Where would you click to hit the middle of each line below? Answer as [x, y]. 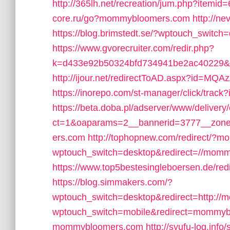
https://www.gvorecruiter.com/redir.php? [133, 48]
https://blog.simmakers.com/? [112, 182]
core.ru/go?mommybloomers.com [121, 18]
